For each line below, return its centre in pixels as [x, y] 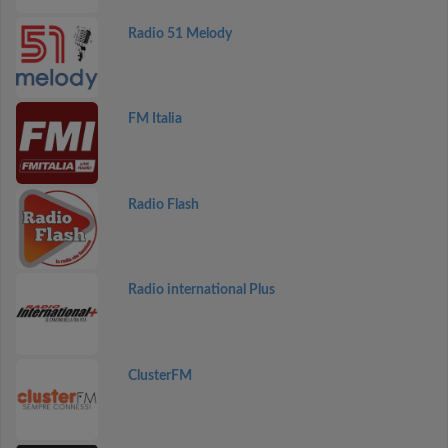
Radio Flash [163, 204]
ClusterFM [159, 375]
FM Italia [154, 119]
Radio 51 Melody [179, 33]
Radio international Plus [201, 290]
